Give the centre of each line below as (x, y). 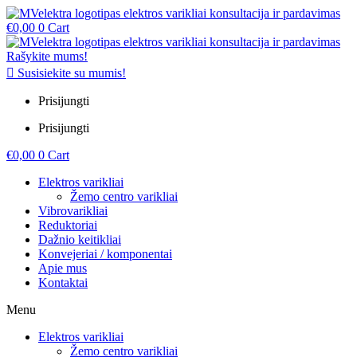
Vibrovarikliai (73, 211)
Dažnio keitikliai (80, 239)
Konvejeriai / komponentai (105, 254)
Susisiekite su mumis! (72, 73)
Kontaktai (63, 282)
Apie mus (63, 268)
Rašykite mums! (47, 56)
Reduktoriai (68, 225)
